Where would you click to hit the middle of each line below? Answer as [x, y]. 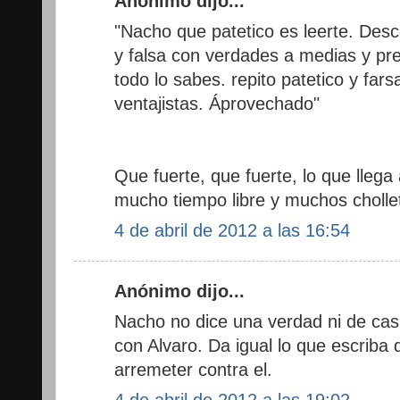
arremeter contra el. [193, 369]
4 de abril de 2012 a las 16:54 [232, 230]
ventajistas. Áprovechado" [217, 103]
